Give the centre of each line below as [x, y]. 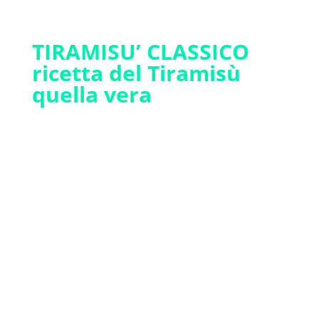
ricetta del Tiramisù [136, 73]
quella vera [91, 94]
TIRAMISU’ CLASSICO [140, 52]
